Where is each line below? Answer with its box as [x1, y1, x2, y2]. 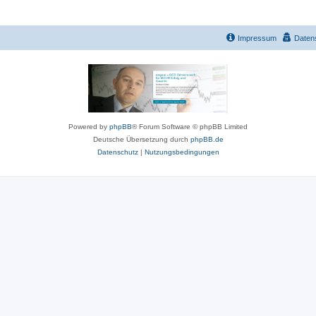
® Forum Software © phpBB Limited [132, 123, 248, 130]
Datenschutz [97, 148, 138, 156]
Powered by [68, 123, 109, 130]
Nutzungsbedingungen [144, 148, 219, 156]
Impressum [238, 34, 276, 42]
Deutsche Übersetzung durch [92, 135, 190, 143]
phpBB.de [190, 135, 224, 143]
